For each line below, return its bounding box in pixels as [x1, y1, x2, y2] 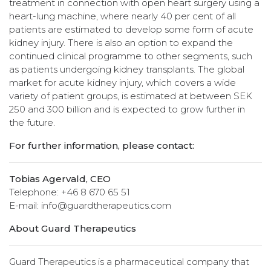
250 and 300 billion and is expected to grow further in [9, 103, 245, 115]
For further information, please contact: [9, 139, 194, 151]
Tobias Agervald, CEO [9, 172, 111, 184]
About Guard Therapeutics [9, 222, 136, 234]
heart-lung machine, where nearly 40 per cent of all [9, 10, 236, 22]
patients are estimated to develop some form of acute [9, 23, 253, 35]
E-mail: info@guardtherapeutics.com [9, 199, 174, 211]
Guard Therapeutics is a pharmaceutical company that [9, 255, 249, 267]
